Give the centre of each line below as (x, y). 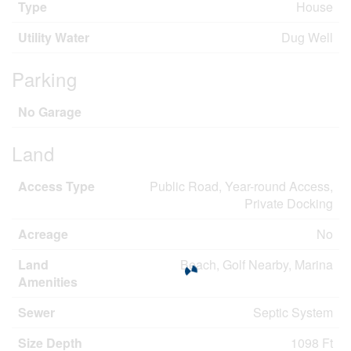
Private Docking (289, 203)
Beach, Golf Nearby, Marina (257, 264)
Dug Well (307, 37)
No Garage (50, 112)
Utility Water (54, 37)
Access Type (56, 186)
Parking (45, 79)
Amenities (48, 282)
